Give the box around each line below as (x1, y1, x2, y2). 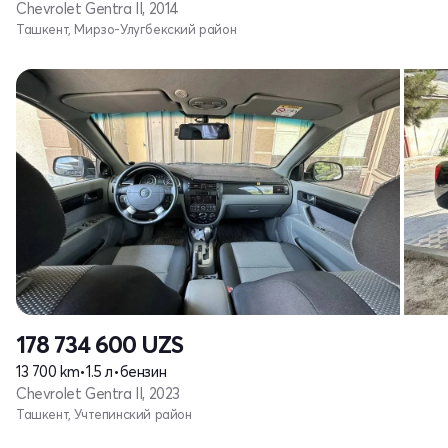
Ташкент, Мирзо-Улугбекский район (16, 21, 237, 37)
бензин (119, 362, 167, 381)
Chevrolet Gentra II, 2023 (16, 384, 180, 403)
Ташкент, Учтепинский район (16, 406, 192, 422)
